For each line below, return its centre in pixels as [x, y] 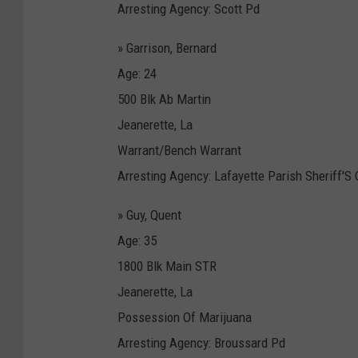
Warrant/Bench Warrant [179, 150]
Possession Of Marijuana [185, 317]
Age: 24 [137, 73]
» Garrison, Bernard [167, 48]
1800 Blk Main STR [167, 266]
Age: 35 [137, 240]
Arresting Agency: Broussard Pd [201, 342]
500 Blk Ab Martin [164, 99]
